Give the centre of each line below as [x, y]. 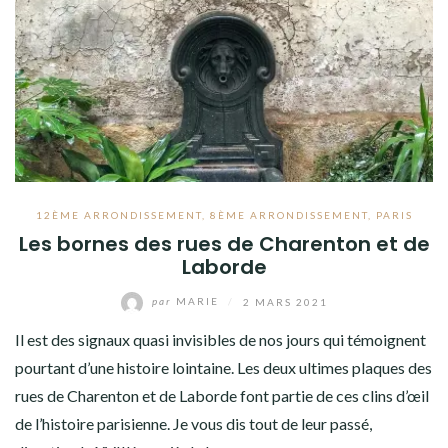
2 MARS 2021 [285, 301]
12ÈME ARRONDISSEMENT [118, 214]
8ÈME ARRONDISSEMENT [288, 214]
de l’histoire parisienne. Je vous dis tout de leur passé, [193, 423]
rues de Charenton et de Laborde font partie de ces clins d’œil [222, 395]
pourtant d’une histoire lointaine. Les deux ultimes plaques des [223, 367]
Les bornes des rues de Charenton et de [224, 243]
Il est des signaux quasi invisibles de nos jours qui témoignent [220, 339]
